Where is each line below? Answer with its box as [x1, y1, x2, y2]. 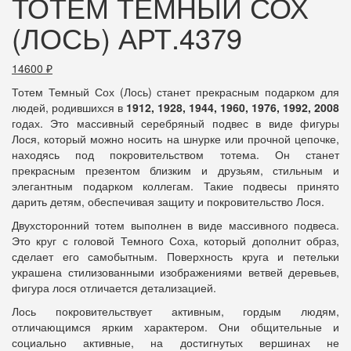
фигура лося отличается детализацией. [12, 280, 216, 296]
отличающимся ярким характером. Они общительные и [12, 319, 339, 335]
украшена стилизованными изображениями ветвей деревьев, [12, 264, 339, 280]
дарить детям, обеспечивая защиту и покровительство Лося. [12, 194, 324, 210]
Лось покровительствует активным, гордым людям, [12, 303, 339, 320]
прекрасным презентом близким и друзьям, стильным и [12, 162, 339, 179]
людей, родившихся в [12, 100, 126, 116]
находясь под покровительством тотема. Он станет [12, 147, 339, 163]
